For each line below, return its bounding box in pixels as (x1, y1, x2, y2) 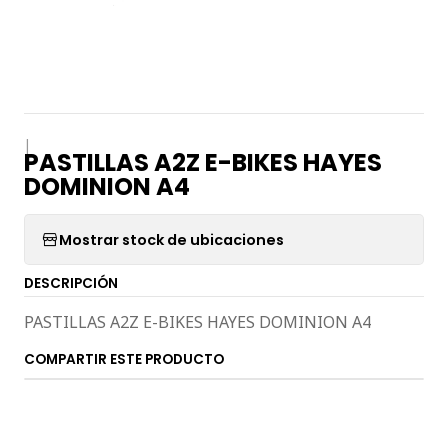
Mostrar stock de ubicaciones (59, 229, 284, 250)
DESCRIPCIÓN (24, 274, 118, 293)
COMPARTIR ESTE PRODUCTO (24, 350, 224, 369)
